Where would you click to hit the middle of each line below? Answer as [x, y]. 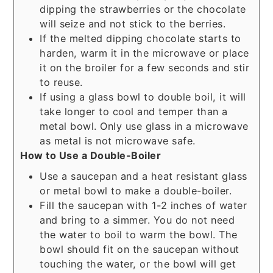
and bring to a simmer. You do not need [137, 220]
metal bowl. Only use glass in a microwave [144, 126]
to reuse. [61, 82]
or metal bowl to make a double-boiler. [137, 190]
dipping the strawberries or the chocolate [143, 9]
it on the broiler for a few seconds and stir [145, 67]
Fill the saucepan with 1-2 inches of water [144, 205]
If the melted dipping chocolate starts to [140, 38]
